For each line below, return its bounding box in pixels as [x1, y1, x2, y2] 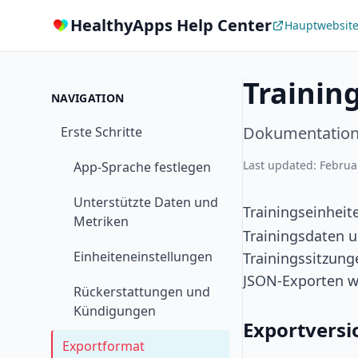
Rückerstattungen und [74, 283, 210, 300]
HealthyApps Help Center [70, 14, 272, 36]
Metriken [74, 213, 129, 230]
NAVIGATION [51, 90, 125, 105]
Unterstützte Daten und [74, 193, 218, 211]
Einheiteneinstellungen [74, 248, 213, 265]
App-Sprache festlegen [74, 158, 211, 176]
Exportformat [62, 337, 145, 355]
